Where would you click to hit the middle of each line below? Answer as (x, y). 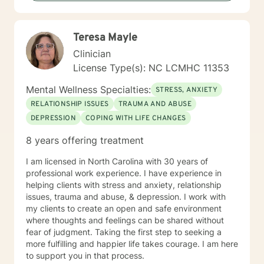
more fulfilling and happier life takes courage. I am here (132, 244)
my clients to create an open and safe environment (124, 208)
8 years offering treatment (85, 140)
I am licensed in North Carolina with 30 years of (117, 161)
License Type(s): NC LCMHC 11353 (151, 68)
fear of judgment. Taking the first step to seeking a (124, 232)
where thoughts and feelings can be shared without (125, 220)
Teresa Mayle (105, 38)
